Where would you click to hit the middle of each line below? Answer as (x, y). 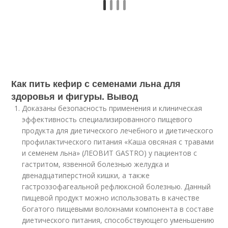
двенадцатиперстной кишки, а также (86, 175)
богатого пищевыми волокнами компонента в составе (118, 209)
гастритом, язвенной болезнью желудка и (96, 164)
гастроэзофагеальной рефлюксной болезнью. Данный (117, 187)
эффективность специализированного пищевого (107, 119)
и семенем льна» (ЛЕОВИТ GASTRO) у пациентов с (110, 153)
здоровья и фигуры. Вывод (75, 96)
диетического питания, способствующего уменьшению (118, 220)
